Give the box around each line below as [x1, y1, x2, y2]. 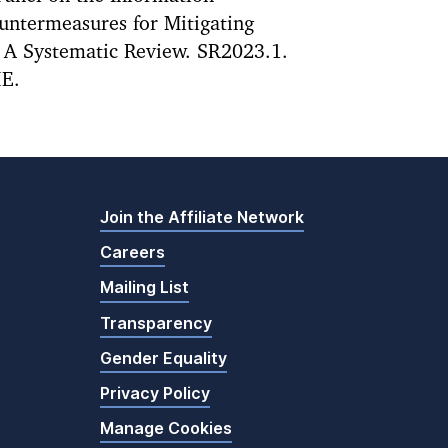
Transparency [100, 312, 212, 333]
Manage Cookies [100, 418, 232, 439]
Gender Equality [100, 347, 227, 368]
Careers [100, 242, 165, 263]
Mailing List [100, 277, 189, 298]
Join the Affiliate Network [100, 207, 304, 227]
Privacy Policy [100, 382, 210, 403]
